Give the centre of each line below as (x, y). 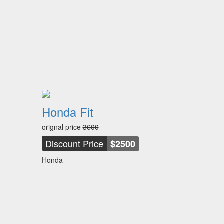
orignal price (62, 127)
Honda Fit (67, 112)
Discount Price (74, 143)
